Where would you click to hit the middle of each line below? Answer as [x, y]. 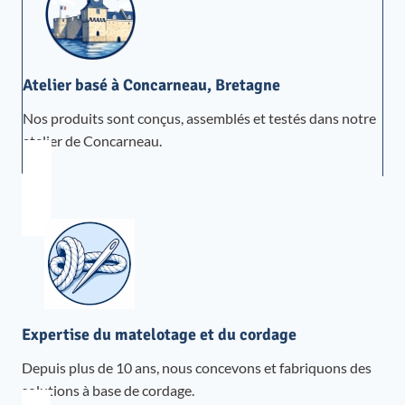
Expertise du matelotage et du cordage [159, 335]
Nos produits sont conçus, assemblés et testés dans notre [199, 118]
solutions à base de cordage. [108, 391]
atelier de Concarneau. [92, 141]
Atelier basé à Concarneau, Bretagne [151, 85]
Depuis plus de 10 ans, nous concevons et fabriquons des [197, 368]
